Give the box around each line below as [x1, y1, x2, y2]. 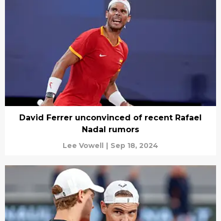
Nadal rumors [82, 124, 139, 134]
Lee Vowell [63, 141, 104, 150]
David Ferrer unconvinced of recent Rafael [19, 112, 202, 122]
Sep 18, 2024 [110, 141, 158, 150]
